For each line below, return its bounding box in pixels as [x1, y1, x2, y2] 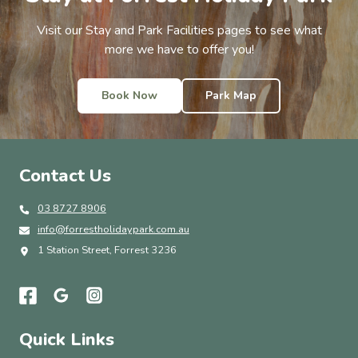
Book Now [101, 88, 157, 104]
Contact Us [19, 164, 111, 189]
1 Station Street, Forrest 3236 [37, 242, 177, 257]
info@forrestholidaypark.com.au [37, 222, 189, 237]
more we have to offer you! [104, 41, 254, 59]
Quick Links [19, 328, 114, 352]
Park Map [205, 88, 257, 104]
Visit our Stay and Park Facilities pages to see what [36, 22, 322, 40]
